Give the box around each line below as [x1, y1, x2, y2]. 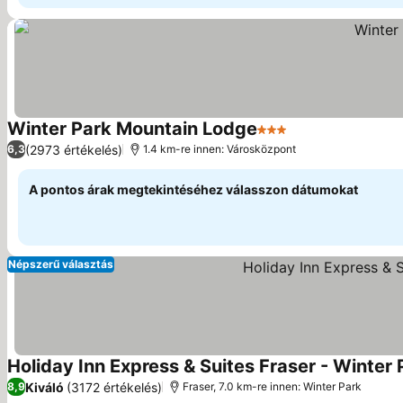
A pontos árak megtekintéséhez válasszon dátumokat [29, 182, 358, 197]
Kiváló [25, 379, 64, 395]
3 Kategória [256, 130, 336, 148]
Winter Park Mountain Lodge [7, 118, 257, 139]
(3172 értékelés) [67, 379, 162, 395]
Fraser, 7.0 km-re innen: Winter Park [183, 380, 362, 393]
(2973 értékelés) [25, 141, 122, 157]
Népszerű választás [8, 257, 113, 271]
